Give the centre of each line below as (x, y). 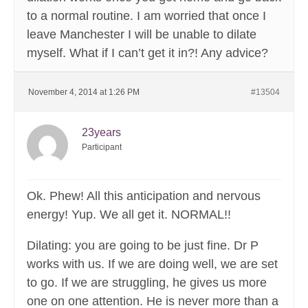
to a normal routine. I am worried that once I (146, 16)
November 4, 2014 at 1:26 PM (84, 92)
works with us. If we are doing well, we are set (152, 264)
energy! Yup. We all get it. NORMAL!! (129, 215)
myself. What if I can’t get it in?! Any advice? (147, 53)
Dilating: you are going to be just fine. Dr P (143, 246)
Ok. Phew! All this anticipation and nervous (144, 196)
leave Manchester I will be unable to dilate (142, 35)
